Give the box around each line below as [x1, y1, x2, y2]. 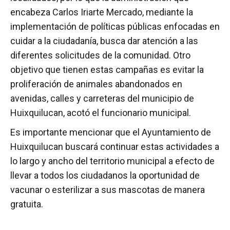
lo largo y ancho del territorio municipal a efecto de [10, 156, 215, 167]
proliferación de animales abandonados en [10, 79, 182, 90]
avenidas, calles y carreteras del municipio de [10, 93, 194, 104]
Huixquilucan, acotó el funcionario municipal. [10, 107, 191, 119]
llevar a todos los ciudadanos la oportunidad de [10, 170, 200, 181]
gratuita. [10, 199, 43, 210]
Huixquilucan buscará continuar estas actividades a [10, 141, 219, 152]
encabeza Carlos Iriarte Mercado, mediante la [10, 7, 193, 18]
